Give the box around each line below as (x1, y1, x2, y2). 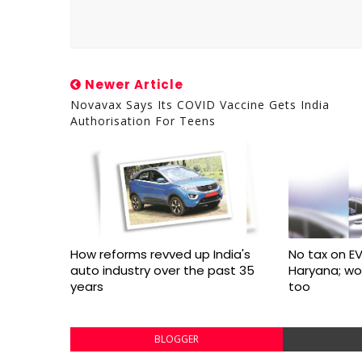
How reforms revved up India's (70, 246, 250, 263)
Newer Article (82, 76, 183, 93)
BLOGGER (154, 332, 199, 346)
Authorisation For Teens (70, 113, 216, 128)
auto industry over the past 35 (70, 262, 255, 279)
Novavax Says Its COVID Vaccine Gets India (70, 97, 330, 112)
